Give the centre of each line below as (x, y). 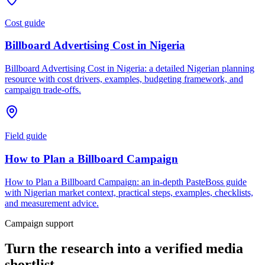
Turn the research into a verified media (124, 248)
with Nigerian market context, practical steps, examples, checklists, (129, 192)
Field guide (26, 136)
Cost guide (25, 22)
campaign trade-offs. (43, 90)
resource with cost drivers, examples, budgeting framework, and (124, 79)
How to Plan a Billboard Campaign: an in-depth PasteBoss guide (126, 182)
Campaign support (39, 223)
